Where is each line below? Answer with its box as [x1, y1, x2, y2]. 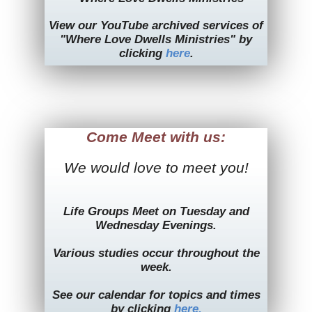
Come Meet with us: [86, 129, 226, 145]
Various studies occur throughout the [52, 247, 260, 260]
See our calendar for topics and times [52, 288, 260, 302]
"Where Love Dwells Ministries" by [60, 33, 252, 46]
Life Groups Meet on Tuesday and [63, 205, 249, 218]
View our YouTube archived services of [49, 19, 263, 32]
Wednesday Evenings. [95, 219, 217, 232]
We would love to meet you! [63, 159, 249, 176]
